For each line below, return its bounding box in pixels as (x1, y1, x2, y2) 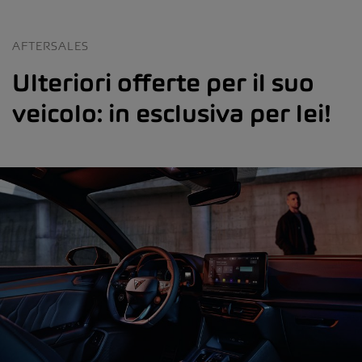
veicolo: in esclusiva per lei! (12, 98, 331, 128)
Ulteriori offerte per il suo (12, 67, 314, 97)
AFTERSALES (12, 37, 89, 53)
